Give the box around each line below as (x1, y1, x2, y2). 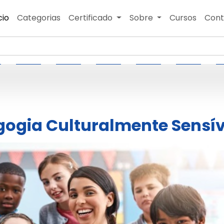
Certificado (68, 12, 114, 24)
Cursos (169, 12, 197, 24)
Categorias (16, 12, 60, 24)
